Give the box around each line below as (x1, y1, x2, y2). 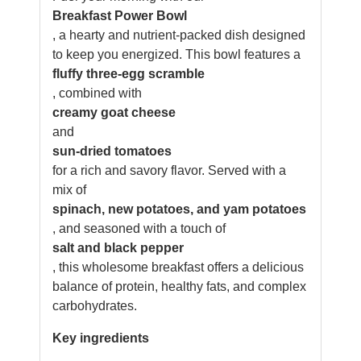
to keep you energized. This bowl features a (52, 48, 301, 61)
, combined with (52, 86, 142, 100)
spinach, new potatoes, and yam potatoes (52, 202, 306, 216)
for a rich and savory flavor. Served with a (52, 164, 286, 177)
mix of (52, 183, 86, 197)
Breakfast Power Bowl (52, 9, 187, 23)
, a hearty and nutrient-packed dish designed (52, 28, 305, 42)
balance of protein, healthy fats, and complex (52, 280, 306, 293)
